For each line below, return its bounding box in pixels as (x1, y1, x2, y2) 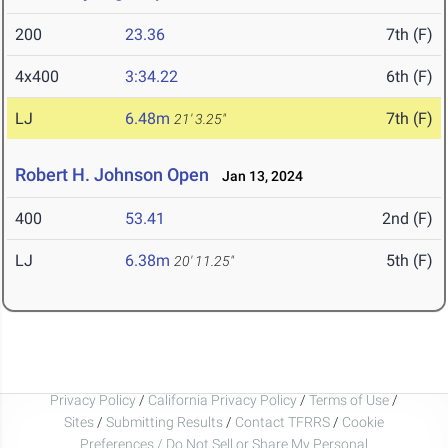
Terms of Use (309, 391, 389, 408)
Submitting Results (106, 413, 223, 430)
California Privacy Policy (148, 391, 297, 408)
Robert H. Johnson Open (15, 164, 209, 186)
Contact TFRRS (235, 413, 333, 430)
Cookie (342, 413, 384, 430)
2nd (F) (382, 209, 433, 229)
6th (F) (386, 67, 433, 87)
